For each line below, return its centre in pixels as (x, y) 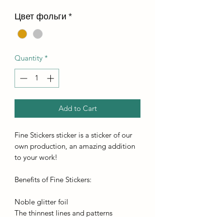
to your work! (36, 157)
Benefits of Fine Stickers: (53, 179)
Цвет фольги (40, 16)
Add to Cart (77, 108)
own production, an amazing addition (75, 146)
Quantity (29, 58)
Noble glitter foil (41, 201)
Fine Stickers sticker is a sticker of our (73, 135)
